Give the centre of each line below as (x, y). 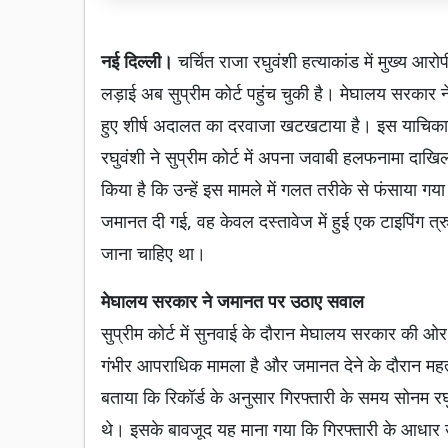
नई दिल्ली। (139, 61)
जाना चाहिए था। (153, 253)
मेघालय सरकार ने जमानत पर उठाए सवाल (232, 301)
